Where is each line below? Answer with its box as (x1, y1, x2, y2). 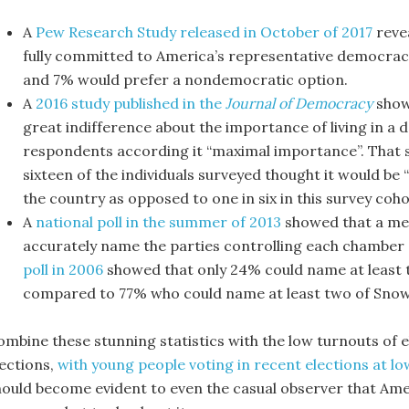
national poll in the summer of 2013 (36, 213, 281, 231)
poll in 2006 (23, 260, 103, 278)
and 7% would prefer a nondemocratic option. (23, 70, 348, 89)
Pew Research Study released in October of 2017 (36, 23, 372, 41)
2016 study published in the (36, 94, 225, 112)
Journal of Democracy (225, 94, 372, 112)
